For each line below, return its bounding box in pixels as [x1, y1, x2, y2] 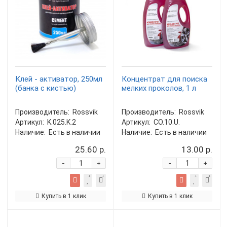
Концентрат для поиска [122, 74, 207, 84]
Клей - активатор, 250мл [15, 74, 102, 84]
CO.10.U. [154, 118, 180, 126]
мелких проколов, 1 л [122, 84, 196, 93]
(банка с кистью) [15, 84, 76, 93]
